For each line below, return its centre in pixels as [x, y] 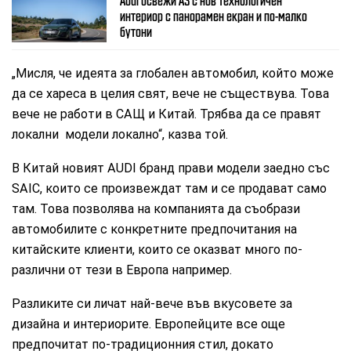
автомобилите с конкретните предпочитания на [155, 229]
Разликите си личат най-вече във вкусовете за [152, 303]
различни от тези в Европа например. [122, 270]
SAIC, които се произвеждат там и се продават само [170, 188]
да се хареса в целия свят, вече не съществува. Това [171, 93]
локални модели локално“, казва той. [120, 134]
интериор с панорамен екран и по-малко [213, 16]
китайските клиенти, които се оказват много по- [157, 249]
